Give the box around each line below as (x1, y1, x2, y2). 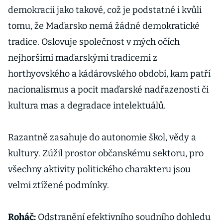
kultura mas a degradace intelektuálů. (8, 100, 166, 111)
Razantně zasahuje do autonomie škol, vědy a (8, 132, 196, 143)
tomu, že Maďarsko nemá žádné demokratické (8, 20, 200, 31)
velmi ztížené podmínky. (8, 180, 109, 191)
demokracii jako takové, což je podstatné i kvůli (8, 4, 202, 15)
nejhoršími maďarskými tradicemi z (8, 52, 157, 63)
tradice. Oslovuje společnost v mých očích (8, 36, 180, 47)
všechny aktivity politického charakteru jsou (8, 164, 191, 175)
